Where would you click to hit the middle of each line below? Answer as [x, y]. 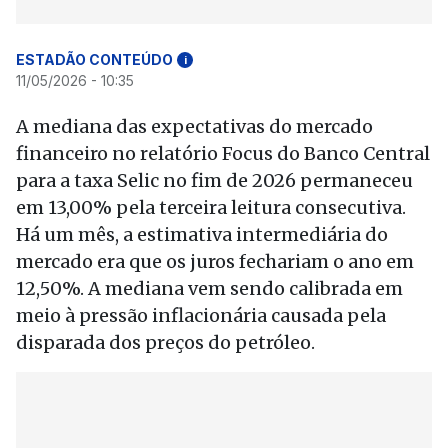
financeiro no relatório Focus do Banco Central [223, 153]
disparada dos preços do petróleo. [165, 342]
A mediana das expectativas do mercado [194, 126]
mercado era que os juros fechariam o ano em [215, 261]
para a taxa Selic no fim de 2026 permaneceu [214, 180]
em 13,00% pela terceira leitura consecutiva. [211, 207]
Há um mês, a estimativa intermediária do [202, 234]
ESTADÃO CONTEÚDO [94, 59]
